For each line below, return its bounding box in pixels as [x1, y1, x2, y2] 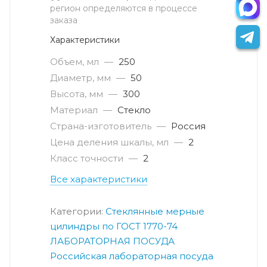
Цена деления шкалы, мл [50, 136, 169, 148]
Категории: [50, 206, 105, 218]
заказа [50, 15, 77, 26]
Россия [171, 120, 206, 132]
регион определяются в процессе [50, 3, 197, 14]
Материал [50, 104, 98, 116]
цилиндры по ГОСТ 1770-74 [50, 221, 178, 232]
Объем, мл [50, 56, 99, 68]
